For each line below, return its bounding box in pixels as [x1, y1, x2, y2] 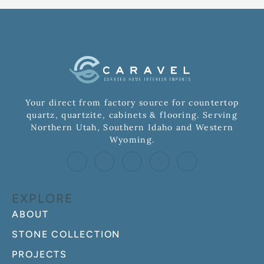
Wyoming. [109, 134, 155, 145]
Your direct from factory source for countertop [25, 97, 239, 108]
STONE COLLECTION [12, 228, 121, 240]
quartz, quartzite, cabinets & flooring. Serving [26, 109, 238, 120]
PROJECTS [12, 248, 68, 260]
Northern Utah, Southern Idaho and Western [30, 121, 234, 133]
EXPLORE [12, 190, 74, 206]
